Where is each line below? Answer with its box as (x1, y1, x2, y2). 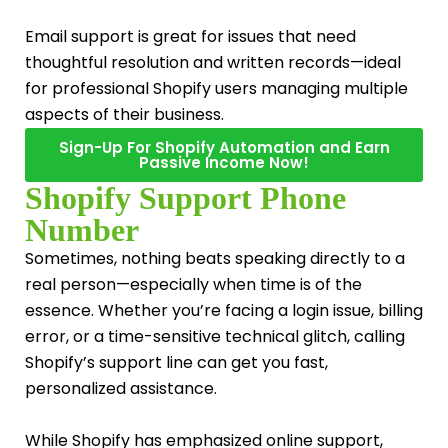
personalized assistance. (25, 377, 217, 401)
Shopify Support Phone (25, 180, 346, 217)
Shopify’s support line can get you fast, (25, 351, 328, 375)
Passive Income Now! (139, 152, 309, 174)
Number (25, 212, 139, 249)
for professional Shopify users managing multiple (25, 77, 408, 101)
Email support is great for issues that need (25, 25, 356, 49)
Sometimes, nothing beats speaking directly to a (25, 247, 405, 271)
